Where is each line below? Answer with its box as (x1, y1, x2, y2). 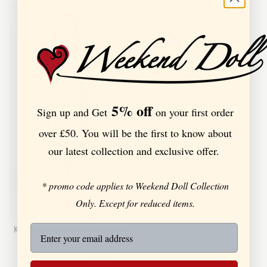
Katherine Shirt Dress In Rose (14, 222, 125, 236)
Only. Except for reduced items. (76, 197, 195, 209)
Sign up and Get (37, 105, 111, 119)
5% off (111, 100, 153, 121)
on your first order (153, 105, 234, 119)
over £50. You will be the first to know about (39, 126, 232, 140)
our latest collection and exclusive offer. (48, 144, 223, 158)
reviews (82, 249, 114, 263)
